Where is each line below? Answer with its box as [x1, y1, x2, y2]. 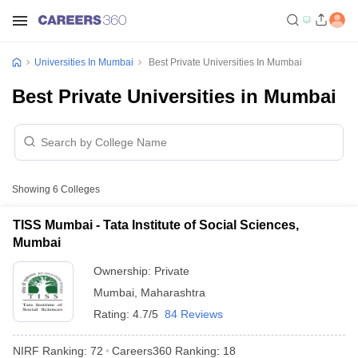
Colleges [58, 184, 100, 195]
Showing [12, 184, 53, 195]
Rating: [93, 308, 133, 320]
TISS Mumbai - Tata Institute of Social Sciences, [13, 218, 299, 232]
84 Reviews [165, 308, 223, 320]
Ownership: [93, 265, 154, 277]
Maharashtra [141, 286, 205, 299]
